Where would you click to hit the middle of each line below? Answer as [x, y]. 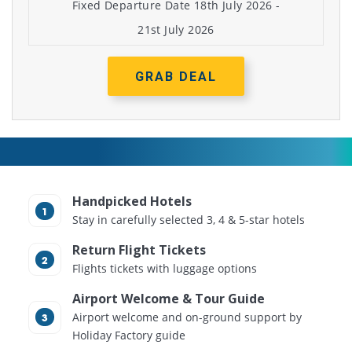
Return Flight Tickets [139, 250]
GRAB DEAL [176, 77]
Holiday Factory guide [129, 335]
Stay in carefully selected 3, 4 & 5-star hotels [189, 220]
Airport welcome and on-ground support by [187, 317]
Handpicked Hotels [132, 202]
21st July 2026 [176, 30]
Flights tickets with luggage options [165, 269]
